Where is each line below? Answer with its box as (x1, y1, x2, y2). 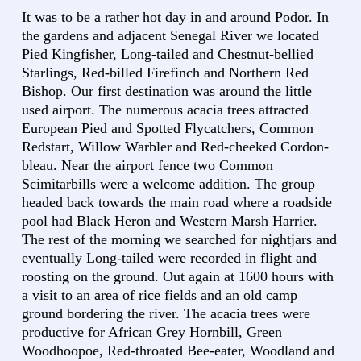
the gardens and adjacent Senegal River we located (22, 27, 319, 44)
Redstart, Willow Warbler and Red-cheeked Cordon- (22, 138, 329, 155)
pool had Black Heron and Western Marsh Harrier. (22, 212, 317, 229)
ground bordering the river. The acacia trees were (22, 305, 310, 322)
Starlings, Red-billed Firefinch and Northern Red (22, 64, 309, 81)
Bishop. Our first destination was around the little (22, 82, 312, 99)
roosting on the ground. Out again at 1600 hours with (22, 268, 334, 284)
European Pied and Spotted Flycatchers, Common (22, 119, 313, 136)
